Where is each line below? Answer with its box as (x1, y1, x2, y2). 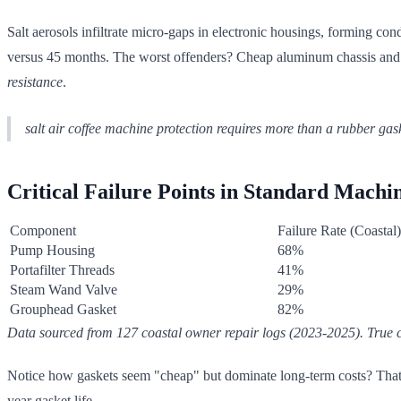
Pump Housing (10, 242, 95, 258)
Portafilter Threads (10, 261, 115, 277)
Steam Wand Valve (10, 281, 117, 297)
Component (10, 222, 76, 238)
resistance (7, 73, 63, 90)
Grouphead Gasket (10, 301, 116, 317)
